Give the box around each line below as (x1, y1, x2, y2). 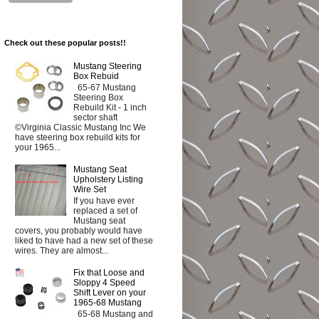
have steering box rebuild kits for (15, 132, 140, 143)
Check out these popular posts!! (4, 38, 126, 48)
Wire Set (73, 184, 106, 194)
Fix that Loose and (73, 268, 145, 278)
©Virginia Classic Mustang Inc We (15, 122, 146, 133)
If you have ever (73, 196, 135, 206)
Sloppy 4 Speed (73, 278, 135, 288)
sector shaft (73, 113, 117, 123)
